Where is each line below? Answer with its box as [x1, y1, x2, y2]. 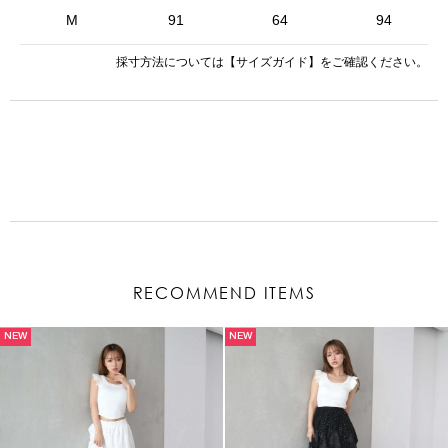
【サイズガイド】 [224, 55, 320, 69]
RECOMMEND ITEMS [132, 282, 316, 303]
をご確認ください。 [320, 55, 428, 69]
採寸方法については [116, 55, 224, 69]
